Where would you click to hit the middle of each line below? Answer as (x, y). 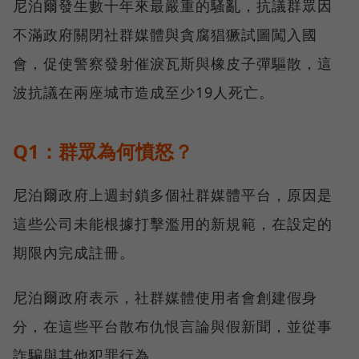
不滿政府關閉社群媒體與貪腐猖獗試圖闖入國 (165, 35)
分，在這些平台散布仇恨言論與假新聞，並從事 (173, 327)
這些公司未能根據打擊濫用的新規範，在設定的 (173, 224)
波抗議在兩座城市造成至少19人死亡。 (143, 93)
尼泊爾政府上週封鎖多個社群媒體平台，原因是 (173, 195)
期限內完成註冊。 (74, 253)
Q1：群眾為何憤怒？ (103, 151)
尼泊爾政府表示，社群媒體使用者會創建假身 (165, 298)
